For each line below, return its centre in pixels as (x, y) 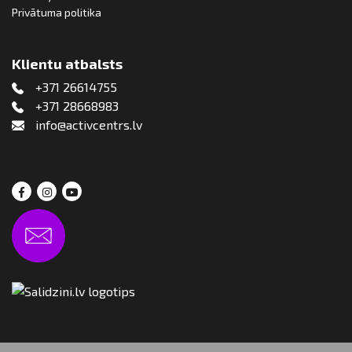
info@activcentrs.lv (89, 125)
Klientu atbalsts (67, 64)
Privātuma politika (57, 12)
